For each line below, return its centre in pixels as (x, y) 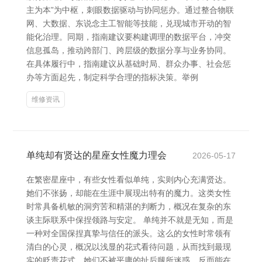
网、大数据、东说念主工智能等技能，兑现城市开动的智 (129, 23)
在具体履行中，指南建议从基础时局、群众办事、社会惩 (129, 64)
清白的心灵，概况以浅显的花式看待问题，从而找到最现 (129, 247)
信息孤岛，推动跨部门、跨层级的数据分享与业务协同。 (129, 50)
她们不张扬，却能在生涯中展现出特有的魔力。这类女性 (129, 193)
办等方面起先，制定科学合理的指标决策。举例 (112, 77)
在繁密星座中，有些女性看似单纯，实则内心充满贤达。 (129, 180)
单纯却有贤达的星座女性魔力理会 (96, 155)
